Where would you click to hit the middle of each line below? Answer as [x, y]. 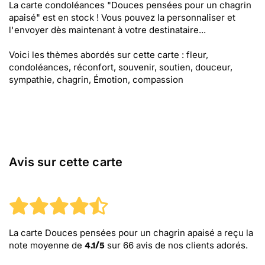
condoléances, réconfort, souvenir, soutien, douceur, [121, 67]
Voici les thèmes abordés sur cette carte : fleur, [109, 55]
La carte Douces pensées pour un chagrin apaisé [112, 233]
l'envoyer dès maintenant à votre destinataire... [107, 30]
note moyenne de [47, 245]
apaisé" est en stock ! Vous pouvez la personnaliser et [122, 17]
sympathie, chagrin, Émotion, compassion [96, 80]
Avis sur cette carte [66, 162]
